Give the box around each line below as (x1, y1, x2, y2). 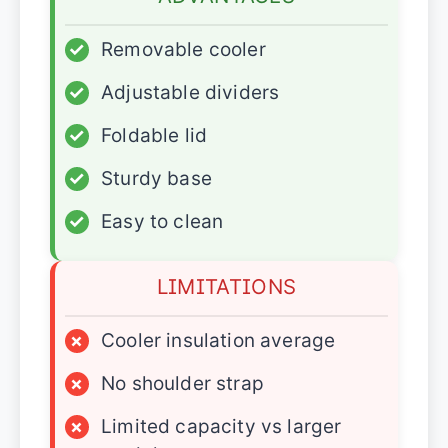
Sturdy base (101, 167, 212, 190)
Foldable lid (101, 124, 208, 147)
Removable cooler (101, 38, 266, 61)
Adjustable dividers (101, 81, 280, 104)
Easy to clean (101, 210, 224, 233)
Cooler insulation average (101, 329, 336, 352)
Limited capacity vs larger (101, 415, 342, 438)
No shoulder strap (101, 372, 264, 395)
